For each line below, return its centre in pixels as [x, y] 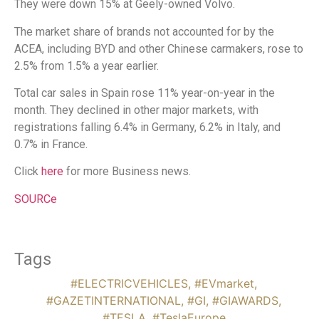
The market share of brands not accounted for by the [144, 31]
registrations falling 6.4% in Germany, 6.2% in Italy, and [147, 127]
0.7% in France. [51, 145]
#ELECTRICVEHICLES [129, 283]
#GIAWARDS [245, 300]
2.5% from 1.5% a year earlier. [87, 66]
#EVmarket [224, 283]
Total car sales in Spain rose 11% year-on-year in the [145, 93]
